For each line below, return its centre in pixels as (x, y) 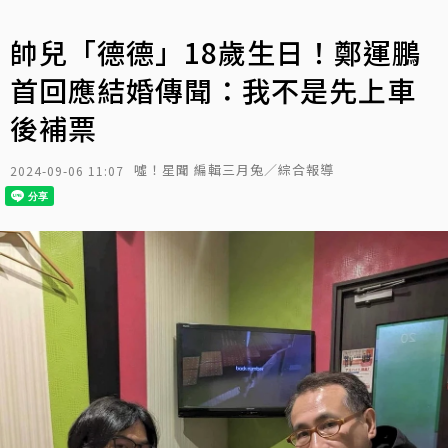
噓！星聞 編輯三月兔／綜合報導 (234, 169)
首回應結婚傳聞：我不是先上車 (213, 90)
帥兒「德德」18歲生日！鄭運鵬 (215, 52)
